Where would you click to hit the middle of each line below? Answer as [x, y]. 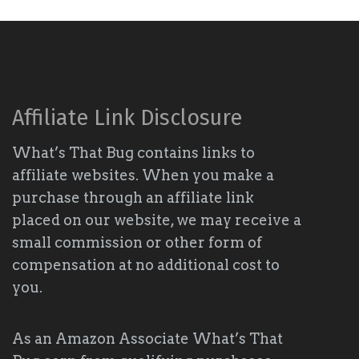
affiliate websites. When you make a [143, 175]
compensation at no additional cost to [145, 265]
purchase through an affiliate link [133, 198]
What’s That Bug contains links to [133, 153]
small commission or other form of [137, 243]
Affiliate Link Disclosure [127, 118]
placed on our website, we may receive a [156, 220]
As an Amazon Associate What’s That [147, 339]
